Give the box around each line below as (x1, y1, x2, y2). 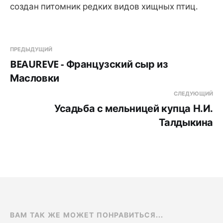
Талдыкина (158, 115, 213, 129)
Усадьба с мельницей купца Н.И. (54, 101, 213, 115)
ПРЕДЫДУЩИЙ (10, 45, 52, 53)
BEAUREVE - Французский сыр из (10, 57, 168, 71)
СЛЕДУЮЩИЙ (174, 89, 213, 97)
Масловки (10, 71, 59, 85)
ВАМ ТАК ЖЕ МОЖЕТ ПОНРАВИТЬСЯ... (10, 210, 163, 220)
